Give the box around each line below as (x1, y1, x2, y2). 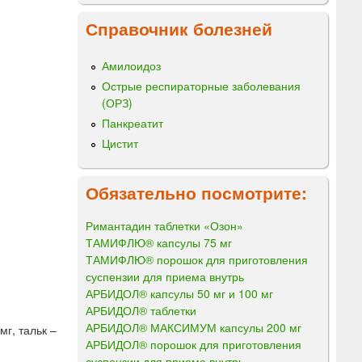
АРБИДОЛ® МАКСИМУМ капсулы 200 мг (86, 318, 301, 335)
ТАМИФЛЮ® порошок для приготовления (86, 250, 308, 267)
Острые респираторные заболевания (102, 77, 301, 94)
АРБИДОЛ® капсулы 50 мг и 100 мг (86, 284, 273, 301)
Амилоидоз (102, 57, 161, 74)
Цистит (102, 135, 138, 152)
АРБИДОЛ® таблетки (86, 301, 196, 318)
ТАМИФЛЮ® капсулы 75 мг (86, 234, 232, 250)
